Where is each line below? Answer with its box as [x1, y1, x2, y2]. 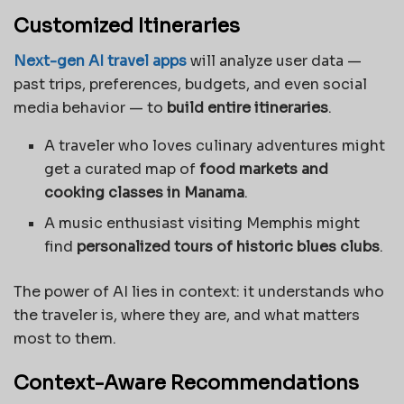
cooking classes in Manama [44, 182, 245, 202]
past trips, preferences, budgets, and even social [14, 74, 367, 94]
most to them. [14, 328, 116, 348]
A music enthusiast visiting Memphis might [44, 213, 361, 233]
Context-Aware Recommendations [14, 371, 359, 396]
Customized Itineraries [14, 13, 240, 38]
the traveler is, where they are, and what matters [14, 305, 360, 325]
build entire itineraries [167, 97, 328, 117]
